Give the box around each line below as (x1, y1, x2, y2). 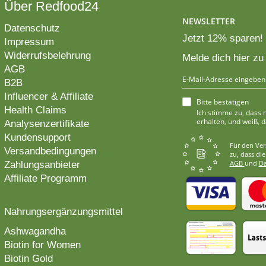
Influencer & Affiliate (4, 91, 93, 103)
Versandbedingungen (4, 145, 96, 157)
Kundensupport (4, 132, 71, 144)
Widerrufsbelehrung (4, 50, 91, 62)
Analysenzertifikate (4, 118, 89, 130)
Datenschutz (4, 23, 60, 34)
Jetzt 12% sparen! (182, 33, 263, 45)
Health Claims (4, 104, 66, 116)
